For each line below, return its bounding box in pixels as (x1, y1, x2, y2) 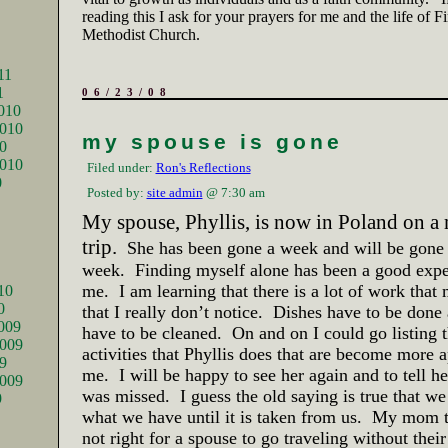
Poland (337, 210, 398, 234)
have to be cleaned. (81, 323, 222, 343)
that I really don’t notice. (81, 302, 263, 322)
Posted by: (86, 185, 147, 200)
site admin (146, 185, 203, 200)
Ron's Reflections (155, 160, 251, 175)
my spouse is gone (81, 130, 343, 154)
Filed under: (86, 160, 156, 175)
